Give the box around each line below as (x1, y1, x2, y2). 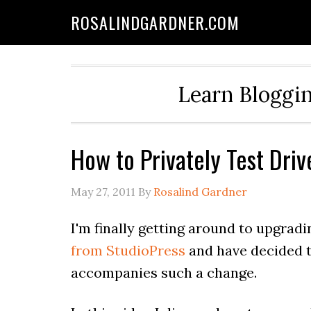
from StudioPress (71, 242, 185, 259)
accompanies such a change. (71, 264, 257, 281)
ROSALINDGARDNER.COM (71, 10, 239, 35)
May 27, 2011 (71, 185, 135, 199)
